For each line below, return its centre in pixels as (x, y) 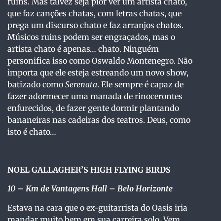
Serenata (81, 85)
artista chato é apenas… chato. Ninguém (83, 49)
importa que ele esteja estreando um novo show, (98, 73)
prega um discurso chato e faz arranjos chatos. (95, 25)
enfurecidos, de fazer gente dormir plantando (93, 108)
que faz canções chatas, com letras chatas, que (94, 14)
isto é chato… (32, 132)
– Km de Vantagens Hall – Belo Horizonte (95, 189)
